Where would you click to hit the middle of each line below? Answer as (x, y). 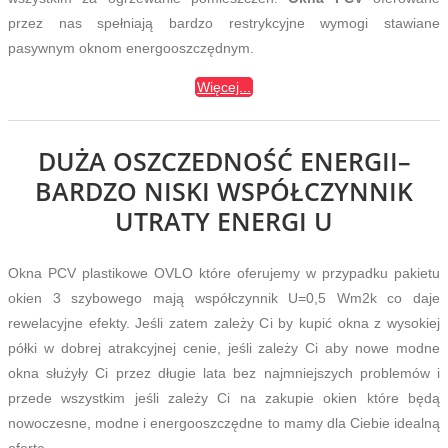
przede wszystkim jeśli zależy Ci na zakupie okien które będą (224, 397)
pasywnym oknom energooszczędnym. (131, 47)
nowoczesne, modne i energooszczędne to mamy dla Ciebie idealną (224, 422)
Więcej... (224, 86)
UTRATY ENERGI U (224, 220)
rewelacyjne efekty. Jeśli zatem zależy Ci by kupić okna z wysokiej (224, 322)
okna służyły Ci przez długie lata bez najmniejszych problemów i (224, 372)
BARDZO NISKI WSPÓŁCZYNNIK (224, 190)
